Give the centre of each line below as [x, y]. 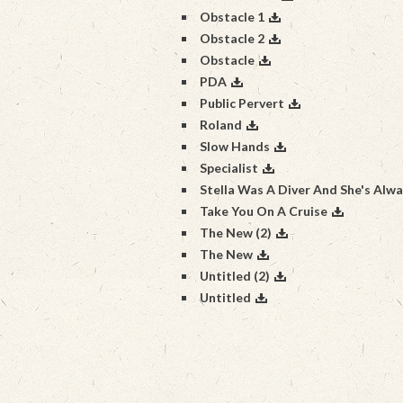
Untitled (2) [235, 276]
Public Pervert [242, 103]
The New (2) [236, 233]
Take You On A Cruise [264, 211]
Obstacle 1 [232, 17]
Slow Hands [235, 146]
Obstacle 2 [232, 38]
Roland [221, 125]
